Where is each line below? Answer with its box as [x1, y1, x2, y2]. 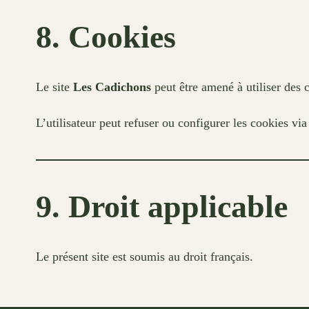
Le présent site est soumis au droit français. [36, 249, 253, 263]
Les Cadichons [73, 79, 151, 94]
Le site [36, 79, 73, 94]
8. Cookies [36, 19, 176, 54]
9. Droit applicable [36, 188, 288, 224]
